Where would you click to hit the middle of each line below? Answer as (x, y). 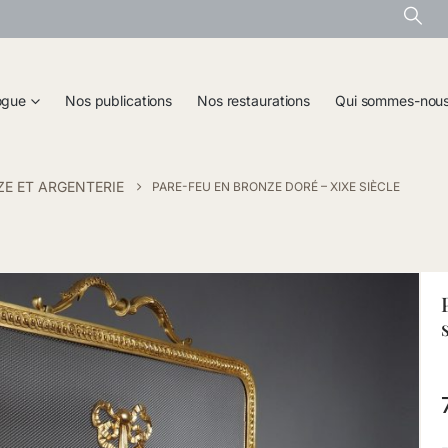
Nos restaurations (254, 100)
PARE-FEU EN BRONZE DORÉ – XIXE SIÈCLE (276, 187)
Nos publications (118, 100)
